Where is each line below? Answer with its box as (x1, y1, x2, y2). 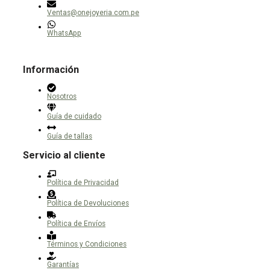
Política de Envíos (47, 219, 105, 228)
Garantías (47, 260, 79, 269)
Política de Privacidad (47, 178, 119, 187)
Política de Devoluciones (47, 198, 129, 207)
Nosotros (47, 92, 77, 101)
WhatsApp (47, 29, 81, 38)
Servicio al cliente (23, 149, 105, 162)
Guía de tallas (47, 132, 92, 141)
